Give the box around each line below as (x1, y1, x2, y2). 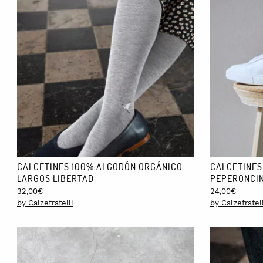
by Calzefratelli (17, 198, 73, 207)
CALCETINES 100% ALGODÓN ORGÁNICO (17, 160, 183, 173)
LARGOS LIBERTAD (17, 171, 94, 184)
